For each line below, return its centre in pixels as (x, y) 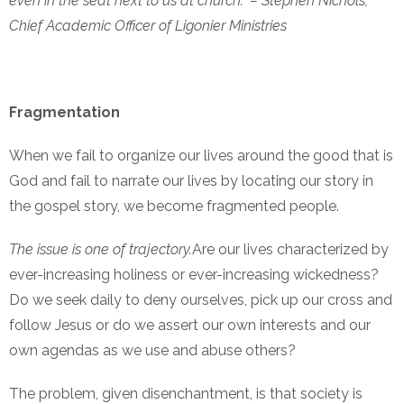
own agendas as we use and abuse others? (152, 351)
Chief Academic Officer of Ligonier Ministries (148, 26)
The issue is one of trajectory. (101, 250)
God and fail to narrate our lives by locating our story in (191, 181)
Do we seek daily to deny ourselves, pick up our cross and (201, 300)
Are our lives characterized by (290, 250)
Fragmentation (64, 113)
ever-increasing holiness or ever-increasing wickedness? (194, 275)
